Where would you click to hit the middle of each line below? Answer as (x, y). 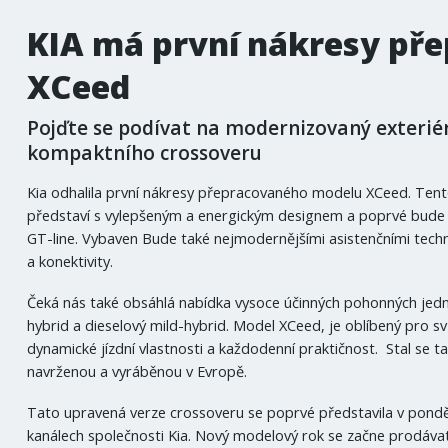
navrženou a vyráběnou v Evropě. (137, 370)
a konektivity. (70, 260)
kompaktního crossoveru (145, 153)
